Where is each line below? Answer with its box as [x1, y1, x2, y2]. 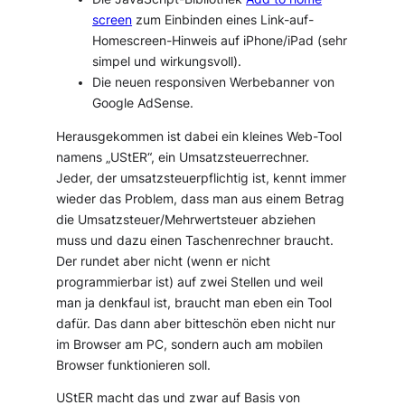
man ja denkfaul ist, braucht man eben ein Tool [56, 295, 333, 310]
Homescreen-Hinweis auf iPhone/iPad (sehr [92, 33, 348, 48]
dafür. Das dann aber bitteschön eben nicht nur [56, 316, 336, 331]
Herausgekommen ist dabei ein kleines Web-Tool [56, 128, 343, 144]
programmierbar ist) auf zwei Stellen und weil [56, 274, 324, 289]
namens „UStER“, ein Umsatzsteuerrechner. [56, 149, 310, 165]
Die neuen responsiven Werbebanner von [92, 74, 335, 89]
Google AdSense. [92, 95, 194, 110]
